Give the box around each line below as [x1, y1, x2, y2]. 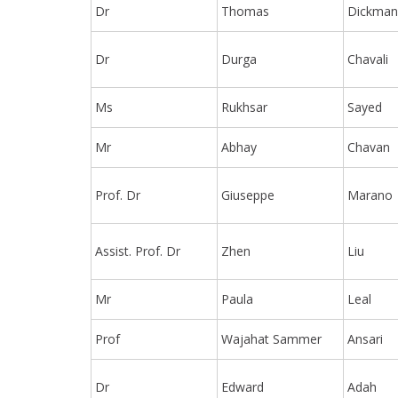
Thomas [221, 2, 270, 20]
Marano [347, 186, 394, 203]
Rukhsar [221, 98, 268, 115]
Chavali [347, 50, 389, 68]
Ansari [347, 330, 384, 347]
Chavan [347, 138, 391, 155]
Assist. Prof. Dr [95, 242, 181, 259]
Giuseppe [221, 186, 275, 203]
